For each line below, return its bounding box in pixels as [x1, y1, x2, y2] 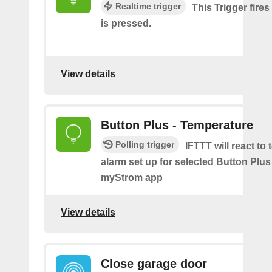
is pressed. [101, 18, 151, 29]
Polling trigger [115, 139, 174, 149]
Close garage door [101, 256, 207, 270]
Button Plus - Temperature [101, 118, 253, 132]
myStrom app [101, 172, 163, 183]
